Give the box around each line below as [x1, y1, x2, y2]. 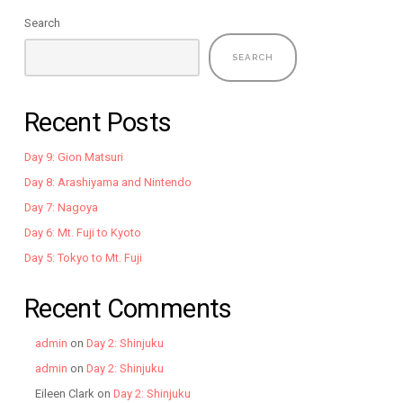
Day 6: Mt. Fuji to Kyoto [23, 225, 141, 239]
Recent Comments [23, 292, 232, 324]
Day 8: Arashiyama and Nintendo [23, 175, 192, 189]
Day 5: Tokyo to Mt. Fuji [23, 250, 142, 264]
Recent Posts [23, 106, 172, 138]
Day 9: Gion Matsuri [23, 149, 123, 164]
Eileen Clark [34, 386, 94, 400]
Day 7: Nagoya [23, 200, 98, 214]
